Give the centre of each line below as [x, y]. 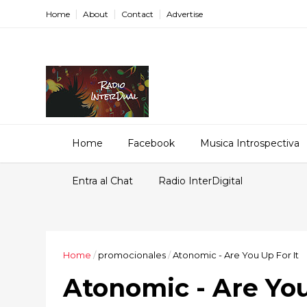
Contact [138, 14]
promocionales [132, 255]
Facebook [151, 143]
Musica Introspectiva [250, 143]
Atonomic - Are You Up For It [236, 255]
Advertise [185, 14]
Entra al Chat [102, 181]
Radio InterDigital [200, 181]
